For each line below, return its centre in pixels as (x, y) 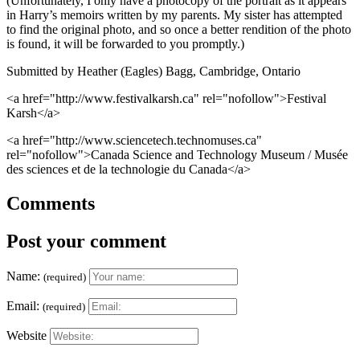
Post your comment (86, 241)
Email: (25, 305)
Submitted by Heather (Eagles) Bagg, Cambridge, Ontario (153, 71)
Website (27, 335)
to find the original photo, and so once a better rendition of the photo (179, 29)
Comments (51, 203)
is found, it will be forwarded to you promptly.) (125, 43)
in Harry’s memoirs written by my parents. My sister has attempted (174, 14)
